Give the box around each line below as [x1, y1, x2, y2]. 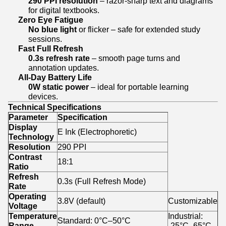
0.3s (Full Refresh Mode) [58, 177, 146, 186]
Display [9, 123, 37, 132]
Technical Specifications [8, 102, 101, 111]
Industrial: [168, 211, 203, 220]
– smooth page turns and [90, 53, 180, 63]
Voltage [9, 201, 37, 210]
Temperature [9, 211, 57, 220]
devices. [28, 92, 58, 101]
